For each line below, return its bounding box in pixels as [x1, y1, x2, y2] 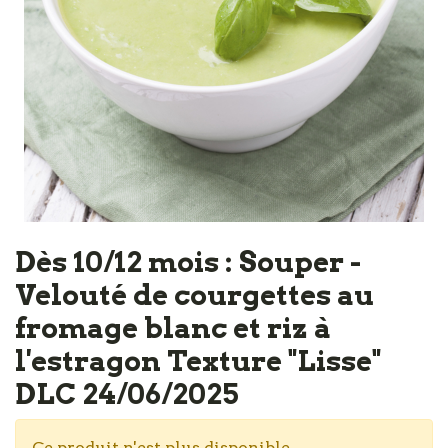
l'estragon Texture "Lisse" [15, 344, 381, 378]
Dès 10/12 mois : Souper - [15, 245, 361, 279]
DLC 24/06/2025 [15, 377, 239, 411]
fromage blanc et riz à [15, 311, 331, 345]
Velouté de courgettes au [15, 278, 374, 312]
